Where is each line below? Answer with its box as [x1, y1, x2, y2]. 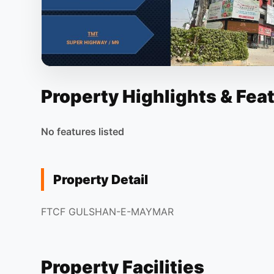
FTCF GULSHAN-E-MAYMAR [41, 205, 174, 218]
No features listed [41, 125, 125, 138]
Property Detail [53, 171, 149, 187]
